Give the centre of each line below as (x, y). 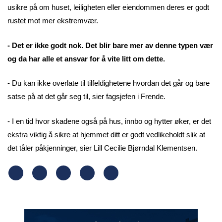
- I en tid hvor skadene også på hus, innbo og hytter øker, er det (109, 121)
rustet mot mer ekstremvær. (54, 21)
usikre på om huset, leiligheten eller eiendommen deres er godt (108, 7)
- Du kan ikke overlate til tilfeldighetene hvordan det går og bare (109, 83)
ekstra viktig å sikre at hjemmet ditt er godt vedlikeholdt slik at (106, 134)
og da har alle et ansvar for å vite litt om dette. (86, 58)
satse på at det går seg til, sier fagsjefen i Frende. (87, 97)
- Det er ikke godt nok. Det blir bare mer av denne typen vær (110, 45)
